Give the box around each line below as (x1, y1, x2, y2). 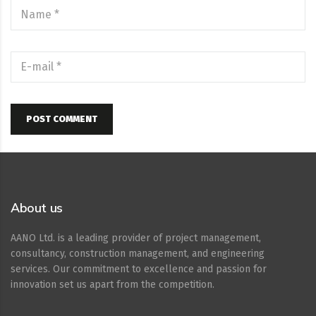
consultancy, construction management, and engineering (11, 248, 265, 260)
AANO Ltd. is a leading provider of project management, (11, 232, 261, 244)
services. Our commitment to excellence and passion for (11, 263, 267, 275)
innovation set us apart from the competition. (11, 279, 214, 291)
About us (11, 200, 63, 217)
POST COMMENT (26, 113, 97, 124)
